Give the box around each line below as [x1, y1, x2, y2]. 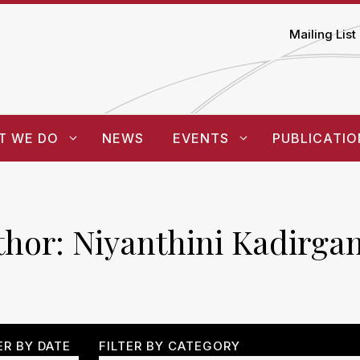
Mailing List [289, 27, 356, 43]
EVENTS [172, 129, 229, 146]
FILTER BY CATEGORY [99, 337, 240, 354]
